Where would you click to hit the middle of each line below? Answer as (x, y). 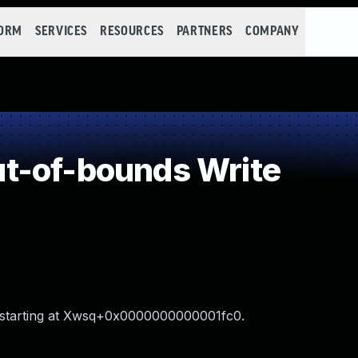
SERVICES (61, 32)
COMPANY (272, 32)
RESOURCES (132, 32)
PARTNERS (204, 32)
